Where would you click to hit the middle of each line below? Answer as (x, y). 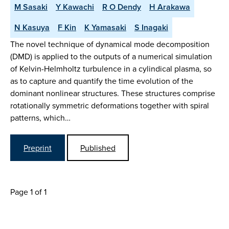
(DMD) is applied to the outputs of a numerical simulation (111, 56)
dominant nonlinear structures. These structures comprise (113, 93)
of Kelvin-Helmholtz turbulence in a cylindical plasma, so (111, 68)
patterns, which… (40, 117)
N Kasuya (32, 27)
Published (98, 148)
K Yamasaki (105, 27)
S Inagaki (151, 27)
